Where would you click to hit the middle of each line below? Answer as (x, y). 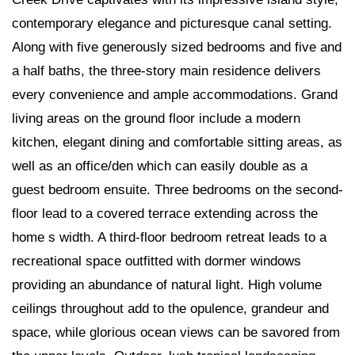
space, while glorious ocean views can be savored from (176, 332)
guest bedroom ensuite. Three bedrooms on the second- (177, 189)
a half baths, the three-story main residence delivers (166, 71)
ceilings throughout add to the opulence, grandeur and (170, 308)
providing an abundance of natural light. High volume (167, 284)
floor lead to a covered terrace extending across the (165, 213)
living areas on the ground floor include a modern (156, 118)
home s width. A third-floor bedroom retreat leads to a (169, 237)
